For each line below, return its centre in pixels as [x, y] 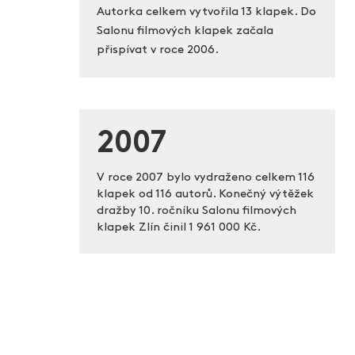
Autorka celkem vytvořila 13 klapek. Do [206, 13]
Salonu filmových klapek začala [185, 32]
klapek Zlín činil [142, 228]
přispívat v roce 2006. [157, 51]
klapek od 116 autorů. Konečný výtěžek [205, 195]
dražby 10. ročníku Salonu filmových [196, 212]
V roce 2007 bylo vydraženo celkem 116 [205, 178]
